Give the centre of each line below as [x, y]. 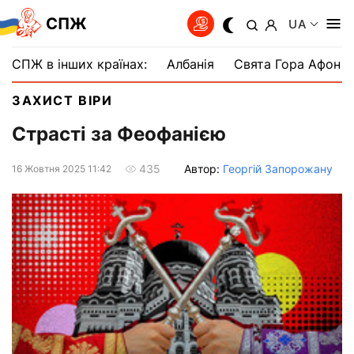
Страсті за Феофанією [119, 134]
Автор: [203, 168]
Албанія [190, 64]
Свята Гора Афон [287, 64]
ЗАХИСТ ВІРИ [62, 100]
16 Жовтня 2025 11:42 [62, 168]
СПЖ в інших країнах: [79, 64]
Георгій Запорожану [278, 168]
